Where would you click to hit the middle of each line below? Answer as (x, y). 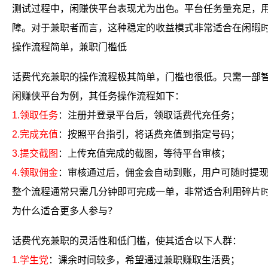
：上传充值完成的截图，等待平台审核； (144, 153)
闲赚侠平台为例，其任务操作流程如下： (98, 96)
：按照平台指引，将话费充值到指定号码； (149, 134)
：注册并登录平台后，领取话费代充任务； (149, 115)
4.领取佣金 (35, 173)
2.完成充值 (35, 134)
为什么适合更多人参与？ (65, 211)
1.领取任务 (35, 115)
